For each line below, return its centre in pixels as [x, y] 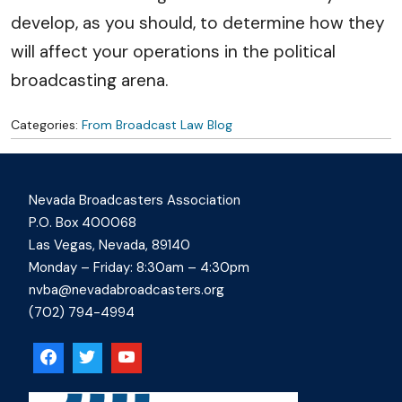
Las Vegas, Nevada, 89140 [109, 245]
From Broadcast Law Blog [157, 125]
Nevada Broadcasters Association [135, 200]
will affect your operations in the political [173, 52]
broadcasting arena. [92, 80]
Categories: [46, 125]
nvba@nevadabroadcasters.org [127, 290]
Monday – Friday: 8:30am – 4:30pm [139, 267]
